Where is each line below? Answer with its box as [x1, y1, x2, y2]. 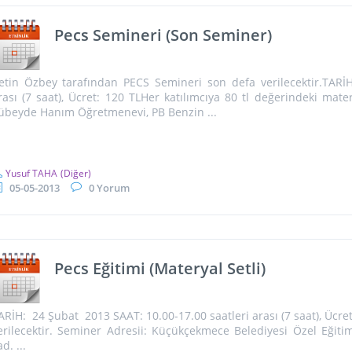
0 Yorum [88, 181, 130, 196]
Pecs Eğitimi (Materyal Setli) [53, 257, 266, 279]
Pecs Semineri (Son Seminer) [53, 24, 272, 46]
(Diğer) [60, 167, 91, 180]
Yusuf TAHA [5, 167, 57, 180]
